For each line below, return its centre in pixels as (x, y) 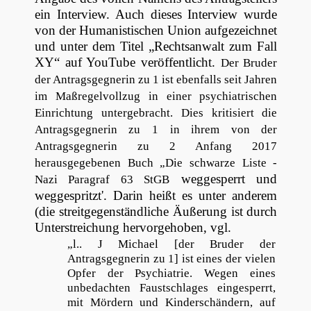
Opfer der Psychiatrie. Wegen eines (171, 274)
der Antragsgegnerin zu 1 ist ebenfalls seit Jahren (156, 80)
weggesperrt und (224, 179)
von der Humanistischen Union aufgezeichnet (156, 31)
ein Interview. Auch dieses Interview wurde (156, 15)
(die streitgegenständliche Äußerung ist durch (156, 212)
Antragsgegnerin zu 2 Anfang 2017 (156, 146)
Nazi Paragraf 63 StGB (102, 180)
